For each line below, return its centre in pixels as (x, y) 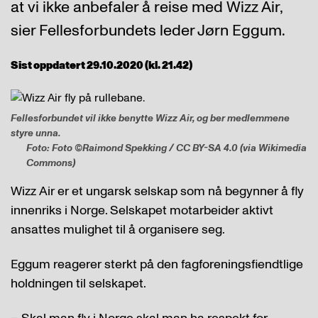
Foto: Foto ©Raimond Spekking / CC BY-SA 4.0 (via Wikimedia (166, 148)
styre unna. (35, 133)
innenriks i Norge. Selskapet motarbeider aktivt (142, 210)
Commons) (51, 163)
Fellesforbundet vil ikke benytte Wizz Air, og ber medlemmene (150, 118)
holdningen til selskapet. (78, 283)
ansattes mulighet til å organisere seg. (118, 229)
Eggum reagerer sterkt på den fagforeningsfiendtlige (157, 264)
